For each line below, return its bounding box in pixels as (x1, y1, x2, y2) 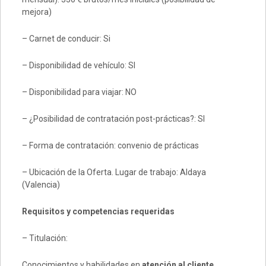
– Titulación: (21, 233, 68, 243)
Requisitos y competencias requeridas (21, 207, 175, 216)
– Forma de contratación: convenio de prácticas (21, 141, 199, 150)
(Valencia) (21, 180, 60, 189)
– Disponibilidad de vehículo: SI (21, 61, 135, 70)
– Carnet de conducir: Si (21, 34, 110, 43)
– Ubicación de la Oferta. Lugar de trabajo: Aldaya (21, 167, 206, 177)
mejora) (21, 7, 52, 17)
